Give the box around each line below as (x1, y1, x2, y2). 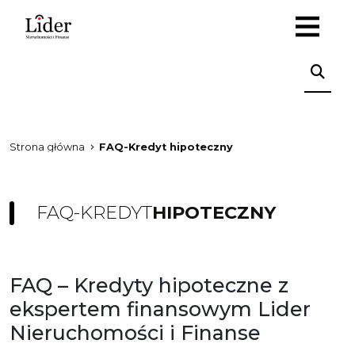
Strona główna (10, 141, 85, 153)
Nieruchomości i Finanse (10, 321, 261, 345)
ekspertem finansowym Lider (10, 297, 311, 321)
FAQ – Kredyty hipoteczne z (10, 273, 288, 297)
